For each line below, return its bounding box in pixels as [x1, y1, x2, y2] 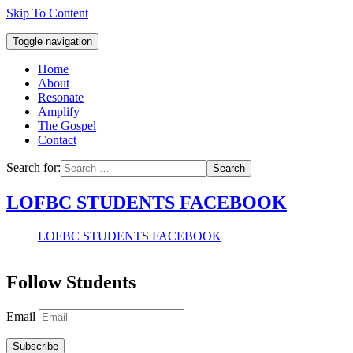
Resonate [38, 91, 84, 104]
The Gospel [38, 119, 96, 132]
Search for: [6, 161, 61, 174]
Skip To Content [6, 6, 88, 20]
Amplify [38, 105, 80, 118]
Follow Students [6, 271, 136, 292]
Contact [38, 133, 76, 147]
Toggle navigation [13, 35, 92, 47]
